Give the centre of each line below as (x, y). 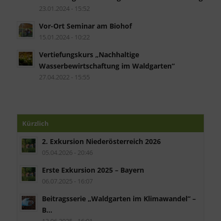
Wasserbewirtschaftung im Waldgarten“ (107, 66)
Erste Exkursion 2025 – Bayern (93, 170)
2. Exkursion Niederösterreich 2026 (101, 141)
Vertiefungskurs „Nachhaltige (89, 54)
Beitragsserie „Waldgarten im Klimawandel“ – (119, 198)
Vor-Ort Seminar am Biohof (85, 26)
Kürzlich (35, 123)
